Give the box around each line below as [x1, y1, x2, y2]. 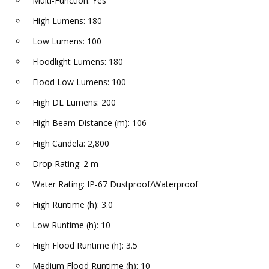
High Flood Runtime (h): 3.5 [32, 240, 138, 252]
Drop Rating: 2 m [32, 158, 98, 170]
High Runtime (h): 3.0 [32, 199, 113, 211]
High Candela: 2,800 [32, 138, 109, 150]
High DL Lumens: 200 [32, 97, 116, 109]
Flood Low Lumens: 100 [32, 76, 126, 88]
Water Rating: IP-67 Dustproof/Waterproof [32, 178, 198, 190]
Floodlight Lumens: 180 [32, 56, 123, 68]
